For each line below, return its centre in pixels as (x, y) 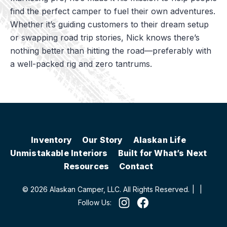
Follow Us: (95, 202)
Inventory (51, 140)
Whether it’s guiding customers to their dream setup (109, 24)
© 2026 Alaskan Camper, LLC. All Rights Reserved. (106, 189)
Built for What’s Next (162, 153)
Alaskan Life (159, 140)
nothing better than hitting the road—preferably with (111, 50)
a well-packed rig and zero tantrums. (81, 64)
